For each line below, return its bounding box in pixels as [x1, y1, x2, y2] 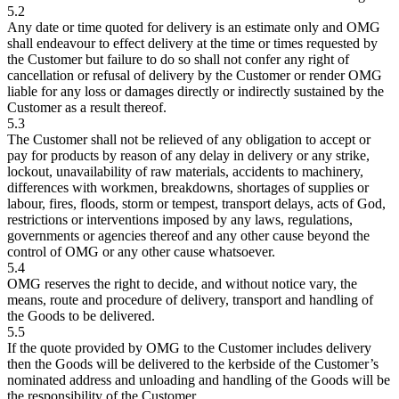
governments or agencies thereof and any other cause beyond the [7, 227, 370, 243]
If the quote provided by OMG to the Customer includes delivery [7, 339, 371, 355]
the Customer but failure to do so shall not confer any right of [7, 51, 349, 67]
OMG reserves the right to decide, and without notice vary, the [7, 275, 357, 291]
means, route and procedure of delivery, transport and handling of [7, 291, 373, 307]
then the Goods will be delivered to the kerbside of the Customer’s [7, 355, 379, 371]
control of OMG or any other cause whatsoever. [7, 243, 275, 259]
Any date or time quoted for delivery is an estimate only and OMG [7, 19, 380, 35]
